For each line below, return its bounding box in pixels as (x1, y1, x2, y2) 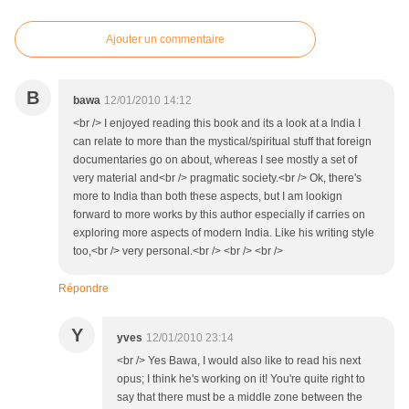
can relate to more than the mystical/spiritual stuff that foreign (73, 135, 372, 149)
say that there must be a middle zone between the (117, 391, 362, 404)
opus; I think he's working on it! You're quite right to (117, 372, 365, 386)
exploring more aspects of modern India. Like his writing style (73, 226, 374, 240)
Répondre (58, 282, 109, 296)
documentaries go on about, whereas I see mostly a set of (73, 153, 357, 167)
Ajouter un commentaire (106, 33, 225, 47)
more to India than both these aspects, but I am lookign (73, 190, 342, 204)
